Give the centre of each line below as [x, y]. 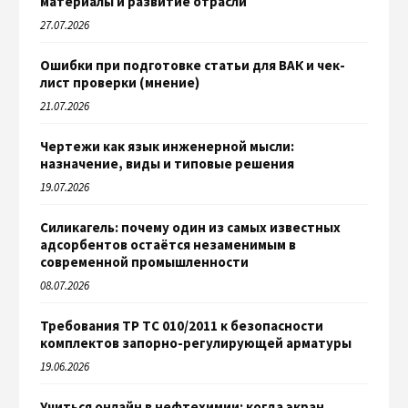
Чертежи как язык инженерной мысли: [167, 146]
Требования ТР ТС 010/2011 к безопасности [182, 325]
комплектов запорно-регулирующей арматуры [196, 342]
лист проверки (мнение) [120, 82]
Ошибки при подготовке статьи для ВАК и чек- [193, 65]
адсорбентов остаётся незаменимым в [168, 244]
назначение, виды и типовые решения [167, 163]
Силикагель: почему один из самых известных [190, 227]
